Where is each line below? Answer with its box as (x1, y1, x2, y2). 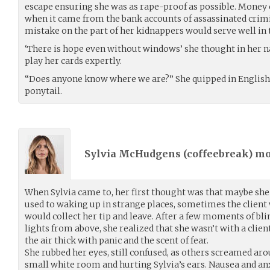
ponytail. (25, 86, 62, 96)
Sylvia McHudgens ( (84, 147, 187, 160)
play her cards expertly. (25, 55, 122, 66)
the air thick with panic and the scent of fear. (25, 235, 209, 246)
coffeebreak (187, 147, 248, 160)
